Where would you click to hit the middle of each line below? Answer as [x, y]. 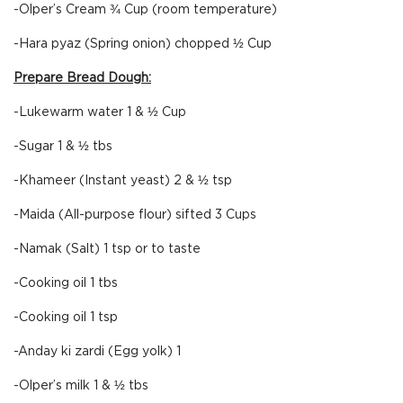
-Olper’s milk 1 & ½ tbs [81, 386]
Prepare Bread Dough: [82, 78]
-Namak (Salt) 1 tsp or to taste [107, 249]
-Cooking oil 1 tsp [66, 318]
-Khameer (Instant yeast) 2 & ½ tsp [123, 181]
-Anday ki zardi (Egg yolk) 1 [97, 352]
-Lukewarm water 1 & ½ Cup [100, 112]
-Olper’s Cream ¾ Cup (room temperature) [145, 10]
